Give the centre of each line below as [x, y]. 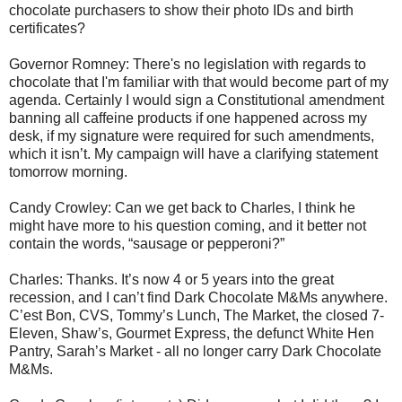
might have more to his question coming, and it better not [188, 226]
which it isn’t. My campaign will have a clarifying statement [193, 154]
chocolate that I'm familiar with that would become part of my [199, 83]
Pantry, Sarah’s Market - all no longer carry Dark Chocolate [195, 352]
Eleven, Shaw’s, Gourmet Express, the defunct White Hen [192, 334]
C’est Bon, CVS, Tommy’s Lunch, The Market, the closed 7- [197, 316]
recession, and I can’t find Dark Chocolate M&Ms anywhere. [198, 298]
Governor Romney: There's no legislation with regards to [188, 65]
